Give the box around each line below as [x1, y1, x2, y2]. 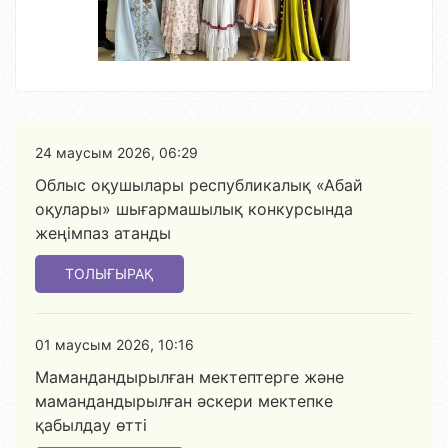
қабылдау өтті [35, 415, 147, 435]
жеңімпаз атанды [35, 223, 171, 243]
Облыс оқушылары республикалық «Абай [35, 175, 363, 195]
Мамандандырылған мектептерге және [35, 367, 344, 387]
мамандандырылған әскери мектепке [35, 391, 333, 411]
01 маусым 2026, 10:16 [35, 336, 194, 353]
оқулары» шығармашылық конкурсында [35, 199, 353, 219]
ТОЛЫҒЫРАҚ [65, 265, 154, 282]
